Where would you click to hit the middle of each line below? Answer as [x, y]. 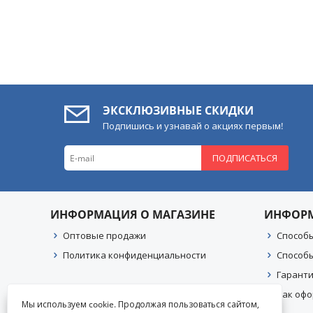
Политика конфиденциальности [134, 255]
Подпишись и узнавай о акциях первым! [193, 126]
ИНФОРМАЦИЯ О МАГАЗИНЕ [133, 214]
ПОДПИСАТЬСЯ [245, 158]
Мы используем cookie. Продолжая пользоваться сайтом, [140, 304]
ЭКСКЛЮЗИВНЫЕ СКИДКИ [178, 110]
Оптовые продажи [104, 235]
